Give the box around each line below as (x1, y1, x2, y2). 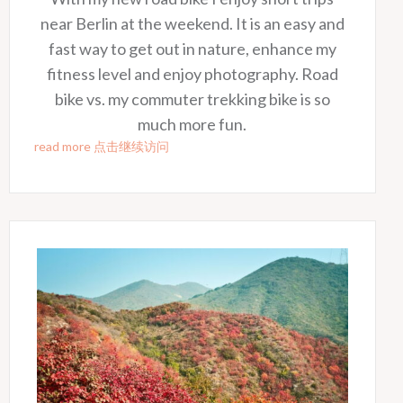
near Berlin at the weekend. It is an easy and (40, 13, 345, 33)
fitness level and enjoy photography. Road (46, 63, 338, 84)
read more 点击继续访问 (33, 138, 169, 154)
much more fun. (138, 113, 247, 134)
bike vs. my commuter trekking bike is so (54, 88, 330, 109)
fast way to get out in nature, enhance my (48, 38, 336, 58)
